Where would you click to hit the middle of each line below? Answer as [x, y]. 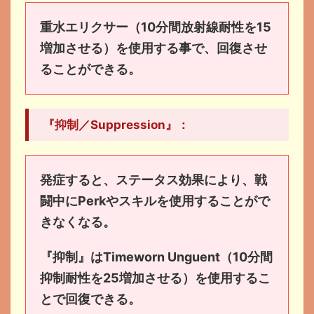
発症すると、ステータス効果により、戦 [153, 179]
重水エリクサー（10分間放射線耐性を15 [156, 27]
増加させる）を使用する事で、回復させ [153, 48]
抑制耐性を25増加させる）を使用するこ [155, 278]
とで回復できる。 [90, 299]
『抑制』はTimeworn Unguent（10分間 [156, 257]
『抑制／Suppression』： [116, 124]
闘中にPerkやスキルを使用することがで [155, 200]
